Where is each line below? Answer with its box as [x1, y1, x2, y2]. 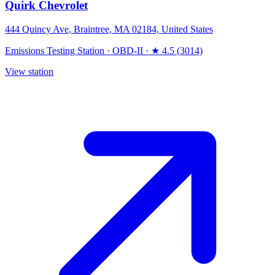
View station [5, 66, 53, 77]
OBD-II [112, 45, 143, 56]
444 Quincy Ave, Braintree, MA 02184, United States [5, 23, 213, 34]
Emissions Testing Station [5, 45, 104, 56]
